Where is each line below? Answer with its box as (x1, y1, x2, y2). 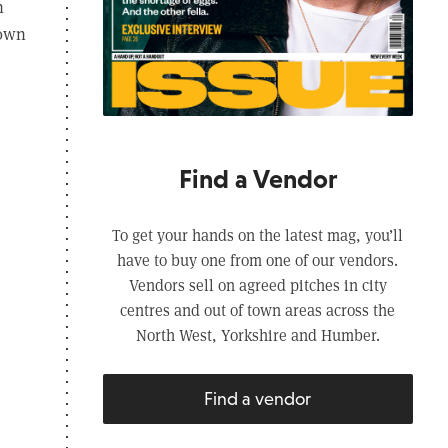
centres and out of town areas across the (120, 298, 396, 320)
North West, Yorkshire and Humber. (135, 323, 380, 345)
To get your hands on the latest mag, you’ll (112, 223, 404, 245)
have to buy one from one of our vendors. (117, 248, 399, 270)
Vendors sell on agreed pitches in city (128, 273, 387, 295)
